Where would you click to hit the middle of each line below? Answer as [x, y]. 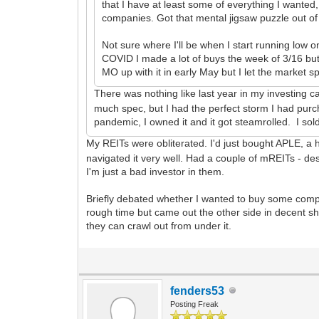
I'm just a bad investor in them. [156, 171]
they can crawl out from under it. [159, 225]
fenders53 [198, 291]
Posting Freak [195, 304]
